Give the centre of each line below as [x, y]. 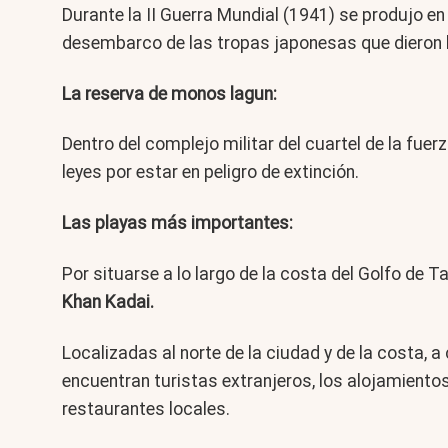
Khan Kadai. [108, 302]
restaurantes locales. [146, 409]
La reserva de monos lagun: [169, 93]
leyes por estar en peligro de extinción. [210, 172]
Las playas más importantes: [177, 223]
